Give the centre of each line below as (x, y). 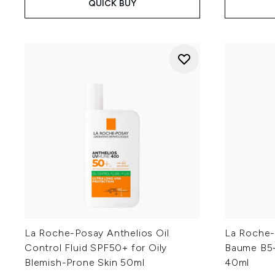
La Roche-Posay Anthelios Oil (97, 233)
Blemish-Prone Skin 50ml (85, 262)
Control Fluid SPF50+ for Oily (96, 248)
